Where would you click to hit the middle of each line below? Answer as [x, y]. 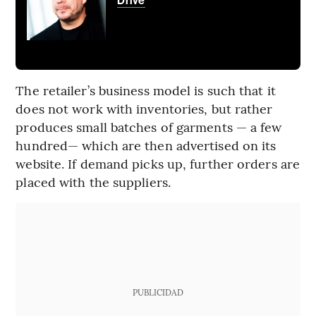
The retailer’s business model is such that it [146, 90]
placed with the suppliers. [93, 182]
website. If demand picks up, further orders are [158, 164]
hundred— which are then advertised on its [146, 145]
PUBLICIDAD [158, 292]
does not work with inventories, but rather [144, 109]
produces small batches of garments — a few [149, 127]
